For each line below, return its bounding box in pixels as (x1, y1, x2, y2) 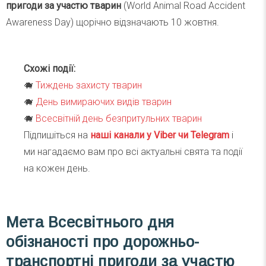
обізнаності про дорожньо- (6, 233, 199, 251)
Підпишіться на (24, 129, 90, 141)
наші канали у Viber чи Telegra (90, 129, 221, 141)
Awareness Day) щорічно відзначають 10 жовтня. (6, 17, 219, 28)
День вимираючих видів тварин (36, 96, 172, 108)
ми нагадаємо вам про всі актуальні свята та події (24, 146, 242, 158)
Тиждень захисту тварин (36, 80, 142, 91)
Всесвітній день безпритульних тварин (36, 113, 202, 125)
